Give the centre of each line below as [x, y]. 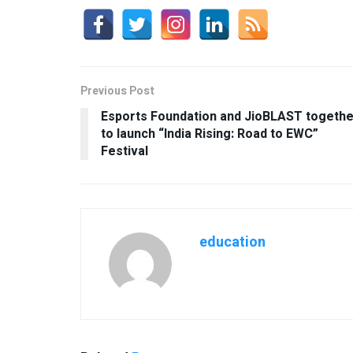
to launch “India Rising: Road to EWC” [210, 134]
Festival [124, 151]
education [232, 242]
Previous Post [117, 91]
